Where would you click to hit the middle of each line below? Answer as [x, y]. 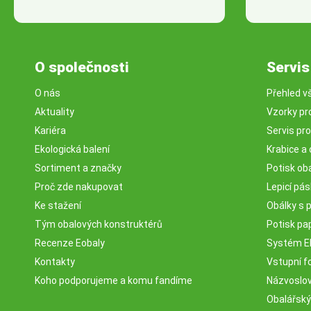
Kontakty [55, 262]
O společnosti [82, 67]
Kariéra [50, 131]
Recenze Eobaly [70, 243]
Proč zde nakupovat [79, 187]
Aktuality [54, 112]
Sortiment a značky [78, 168]
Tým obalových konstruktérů [99, 224]
